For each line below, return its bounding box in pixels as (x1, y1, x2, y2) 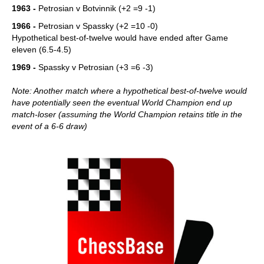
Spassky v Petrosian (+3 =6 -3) (36, 62, 153, 72)
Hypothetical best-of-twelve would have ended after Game (12, 33, 228, 42)
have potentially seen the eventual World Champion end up (12, 98, 232, 107)
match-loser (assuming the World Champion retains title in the (12, 110, 242, 119)
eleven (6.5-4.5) (12, 45, 71, 54)
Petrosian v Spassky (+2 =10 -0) (38, 21, 158, 31)
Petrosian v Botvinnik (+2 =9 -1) (36, 4, 156, 13)
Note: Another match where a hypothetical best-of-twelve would (12, 86, 247, 95)
